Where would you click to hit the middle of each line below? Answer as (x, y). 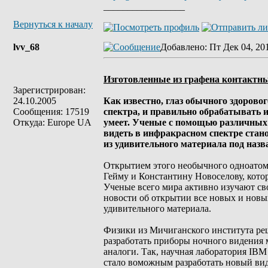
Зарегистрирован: (49, 90)
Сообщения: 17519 (51, 112)
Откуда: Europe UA (52, 122)
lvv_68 (26, 47)
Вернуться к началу (53, 24)
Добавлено (182, 47)
